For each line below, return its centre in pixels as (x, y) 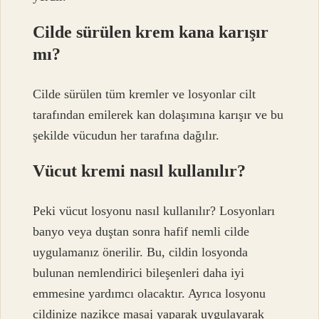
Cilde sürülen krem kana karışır (151, 32)
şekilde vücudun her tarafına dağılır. (126, 135)
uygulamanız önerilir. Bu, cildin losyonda (141, 252)
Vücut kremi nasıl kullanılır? (140, 171)
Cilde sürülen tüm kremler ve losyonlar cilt (145, 94)
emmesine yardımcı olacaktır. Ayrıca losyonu (150, 294)
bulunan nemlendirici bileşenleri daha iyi (139, 273)
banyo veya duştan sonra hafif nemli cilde (141, 232)
